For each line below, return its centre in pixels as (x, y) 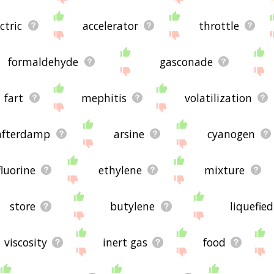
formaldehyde (43, 61)
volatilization (218, 98)
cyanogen (231, 134)
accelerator (111, 25)
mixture (225, 170)
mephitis (104, 98)
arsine (129, 134)
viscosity (26, 242)
